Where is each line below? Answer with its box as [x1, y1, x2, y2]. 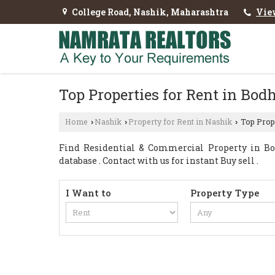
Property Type [190, 187, 260, 199]
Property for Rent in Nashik [128, 117, 232, 126]
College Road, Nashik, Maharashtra [72, 6, 228, 18]
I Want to [66, 187, 111, 199]
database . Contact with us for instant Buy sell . [59, 155, 258, 166]
